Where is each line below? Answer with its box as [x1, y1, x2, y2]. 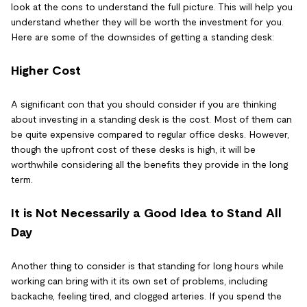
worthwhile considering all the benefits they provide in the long [11, 158, 288, 170]
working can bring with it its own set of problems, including [11, 275, 267, 286]
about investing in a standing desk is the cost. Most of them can [11, 113, 292, 125]
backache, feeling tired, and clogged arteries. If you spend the [11, 290, 282, 302]
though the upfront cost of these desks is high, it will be [11, 143, 256, 155]
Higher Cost [11, 63, 81, 77]
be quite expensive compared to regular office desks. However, [11, 128, 289, 140]
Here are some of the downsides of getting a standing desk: [11, 31, 274, 42]
